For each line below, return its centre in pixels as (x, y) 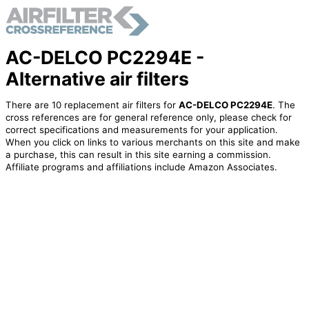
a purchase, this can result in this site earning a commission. (138, 155)
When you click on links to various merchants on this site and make (152, 142)
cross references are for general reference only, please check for (148, 118)
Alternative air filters (97, 78)
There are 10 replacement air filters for (92, 105)
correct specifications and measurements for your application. (141, 130)
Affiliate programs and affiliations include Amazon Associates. (141, 167)
